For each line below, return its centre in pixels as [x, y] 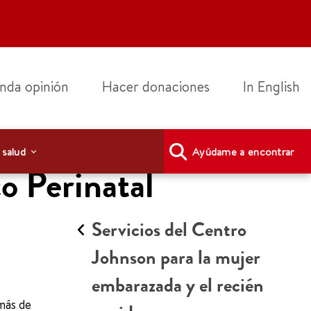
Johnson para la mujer [176, 258]
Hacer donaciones [156, 86]
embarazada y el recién [178, 285]
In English [271, 86]
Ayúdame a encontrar [243, 151]
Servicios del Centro [169, 230]
